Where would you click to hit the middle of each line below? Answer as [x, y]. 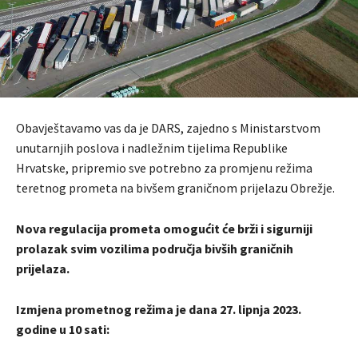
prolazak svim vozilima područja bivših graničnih [155, 249]
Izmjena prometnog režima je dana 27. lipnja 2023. [159, 310]
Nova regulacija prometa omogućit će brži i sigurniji [164, 229]
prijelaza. [43, 269]
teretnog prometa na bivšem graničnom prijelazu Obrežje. [175, 188]
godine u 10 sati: [63, 330]
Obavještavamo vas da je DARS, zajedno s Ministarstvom [168, 128]
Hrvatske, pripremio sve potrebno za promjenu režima [164, 168]
